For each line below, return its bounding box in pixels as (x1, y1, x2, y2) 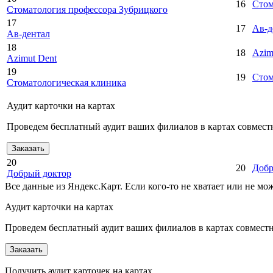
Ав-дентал (7, 29, 50, 40)
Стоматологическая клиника (7, 77, 126, 88)
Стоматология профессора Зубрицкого (7, 4, 168, 15)
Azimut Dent (7, 53, 57, 64)
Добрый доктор (7, 168, 71, 179)
